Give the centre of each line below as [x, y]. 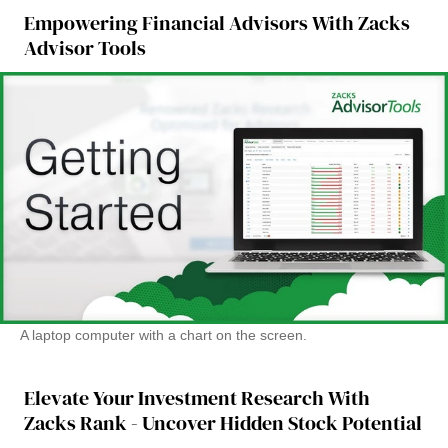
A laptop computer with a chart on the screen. [163, 335]
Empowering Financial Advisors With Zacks [217, 23]
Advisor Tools [85, 48]
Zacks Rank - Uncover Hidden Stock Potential [223, 423]
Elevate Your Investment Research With [197, 398]
